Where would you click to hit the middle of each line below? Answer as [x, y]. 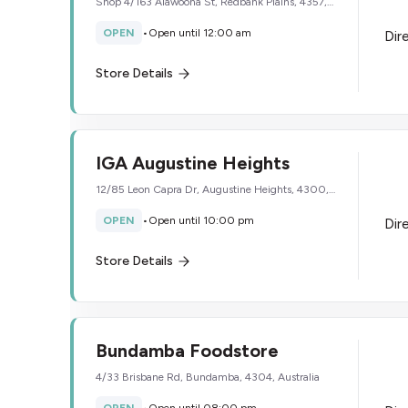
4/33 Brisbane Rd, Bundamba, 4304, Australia [208, 377]
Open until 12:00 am [200, 33]
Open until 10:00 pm [201, 220]
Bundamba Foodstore [187, 351]
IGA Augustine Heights [193, 163]
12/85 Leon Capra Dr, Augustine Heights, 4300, [212, 189]
